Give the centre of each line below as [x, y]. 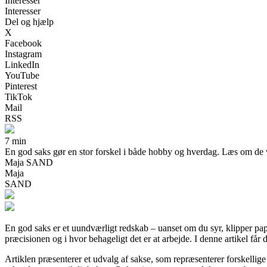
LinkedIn [22, 64]
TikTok [18, 97]
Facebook [23, 43]
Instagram [23, 54]
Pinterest [21, 86]
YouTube [22, 75]
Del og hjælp [29, 21]
